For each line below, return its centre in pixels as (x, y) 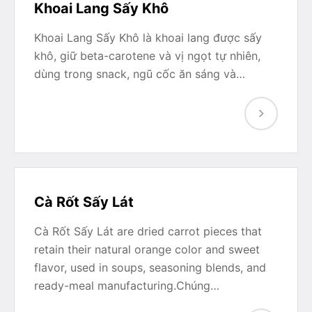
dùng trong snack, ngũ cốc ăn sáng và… (140, 74)
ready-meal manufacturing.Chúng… (127, 286)
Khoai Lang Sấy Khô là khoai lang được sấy (148, 38)
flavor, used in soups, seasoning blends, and (150, 267)
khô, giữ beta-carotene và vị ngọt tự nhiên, (147, 56)
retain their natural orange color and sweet (147, 249)
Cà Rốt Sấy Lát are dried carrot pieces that (148, 231)
